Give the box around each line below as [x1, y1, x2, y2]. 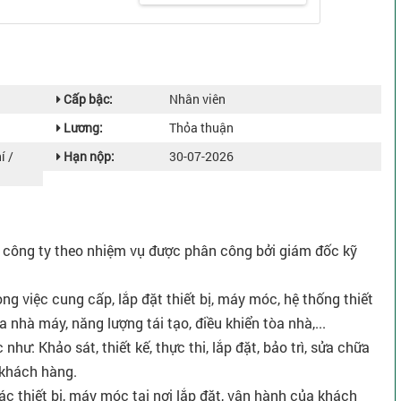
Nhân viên [169, 90, 226, 108]
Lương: [61, 119, 103, 137]
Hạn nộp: [61, 148, 115, 166]
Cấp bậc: [61, 90, 113, 108]
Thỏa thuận [169, 119, 234, 137]
